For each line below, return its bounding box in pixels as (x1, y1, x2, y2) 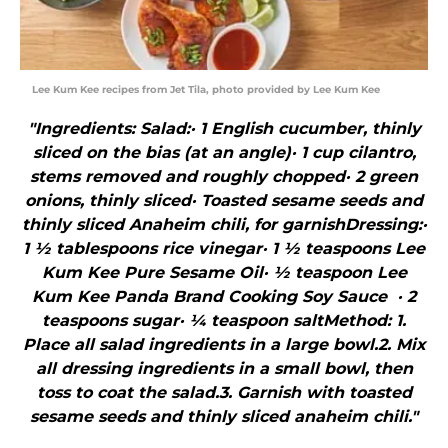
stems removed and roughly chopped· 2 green (30, 167, 418, 187)
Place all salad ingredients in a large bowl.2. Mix (22, 335, 426, 355)
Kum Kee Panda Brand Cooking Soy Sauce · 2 (32, 287, 416, 307)
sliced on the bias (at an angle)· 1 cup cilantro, (32, 143, 416, 163)
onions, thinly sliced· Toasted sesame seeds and (25, 191, 423, 211)
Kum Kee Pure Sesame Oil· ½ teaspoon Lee (41, 263, 407, 283)
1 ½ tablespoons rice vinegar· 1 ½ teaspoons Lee (23, 239, 425, 259)
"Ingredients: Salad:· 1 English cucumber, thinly (27, 119, 421, 139)
